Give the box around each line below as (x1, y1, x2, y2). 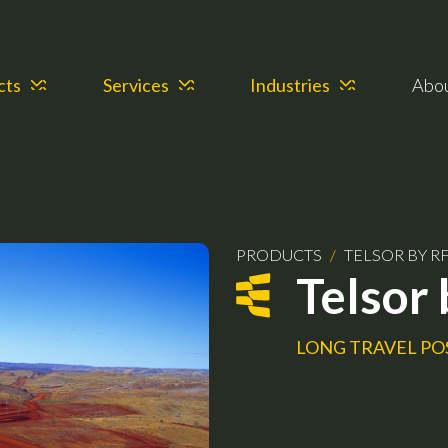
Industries (250, 73, 331, 96)
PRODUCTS (236, 244, 322, 264)
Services (102, 73, 169, 96)
